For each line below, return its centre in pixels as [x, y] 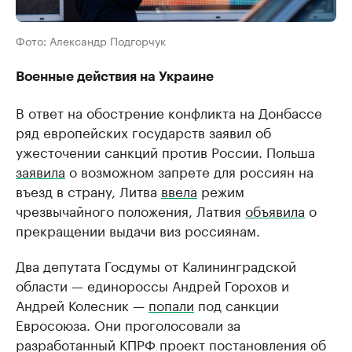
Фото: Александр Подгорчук [91, 40]
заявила [40, 170]
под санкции [236, 304]
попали [171, 304]
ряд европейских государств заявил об [143, 131]
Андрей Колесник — [82, 304]
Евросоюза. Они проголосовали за [128, 324]
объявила [275, 210]
